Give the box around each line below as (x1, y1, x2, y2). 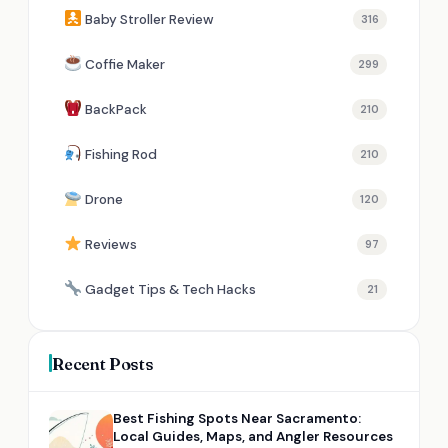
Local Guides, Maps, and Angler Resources (113, 427, 393, 445)
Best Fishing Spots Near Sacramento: (113, 409, 361, 427)
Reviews (85, 235, 137, 253)
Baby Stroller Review (85, 10, 214, 28)
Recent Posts (52, 352, 154, 374)
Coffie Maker (85, 55, 165, 73)
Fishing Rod (85, 145, 157, 163)
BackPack (85, 100, 147, 118)
